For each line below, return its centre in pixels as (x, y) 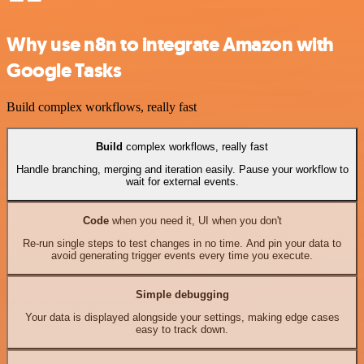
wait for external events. (182, 182)
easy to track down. (182, 330)
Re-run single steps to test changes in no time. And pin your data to (182, 244)
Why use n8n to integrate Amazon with (170, 44)
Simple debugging (182, 294)
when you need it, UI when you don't (195, 220)
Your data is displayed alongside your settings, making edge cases (182, 318)
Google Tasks (64, 70)
